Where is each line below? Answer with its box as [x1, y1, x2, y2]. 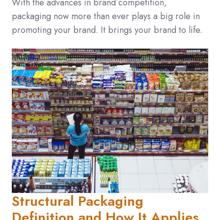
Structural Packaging [12, 191, 143, 212]
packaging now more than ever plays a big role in [12, 10, 200, 23]
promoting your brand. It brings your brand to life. [12, 24, 205, 37]
